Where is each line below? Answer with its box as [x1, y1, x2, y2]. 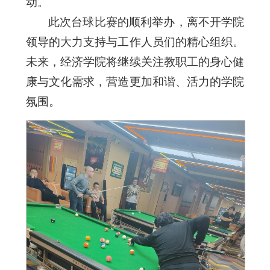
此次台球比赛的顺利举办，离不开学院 [48, 15, 245, 28]
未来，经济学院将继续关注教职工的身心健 [25, 55, 245, 68]
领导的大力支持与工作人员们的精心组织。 [25, 35, 245, 48]
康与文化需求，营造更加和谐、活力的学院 [25, 75, 245, 88]
